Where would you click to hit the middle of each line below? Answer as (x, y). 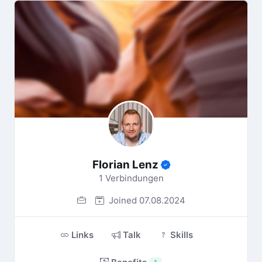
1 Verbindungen (131, 178)
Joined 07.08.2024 (146, 201)
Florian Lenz (126, 164)
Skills (180, 235)
